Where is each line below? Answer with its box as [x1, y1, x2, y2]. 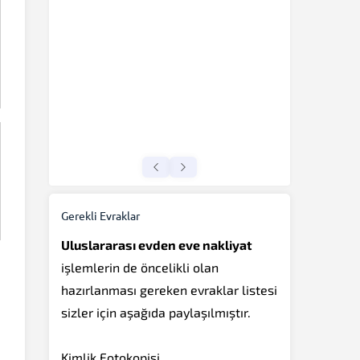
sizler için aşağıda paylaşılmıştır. [61, 304, 251, 320]
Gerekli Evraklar [61, 207, 140, 223]
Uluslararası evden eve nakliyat [61, 236, 252, 252]
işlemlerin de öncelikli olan [61, 259, 219, 275]
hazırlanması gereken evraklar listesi [61, 281, 277, 297]
